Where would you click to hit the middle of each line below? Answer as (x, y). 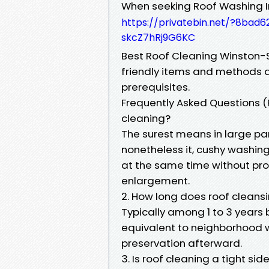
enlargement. (156, 180)
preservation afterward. (182, 243)
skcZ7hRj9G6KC (158, 37)
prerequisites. (156, 87)
